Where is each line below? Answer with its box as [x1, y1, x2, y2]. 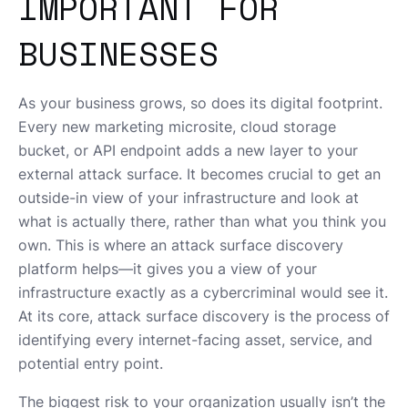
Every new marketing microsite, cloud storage [18, 117, 336, 137]
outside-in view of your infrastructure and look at [18, 189, 359, 208]
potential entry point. [18, 354, 163, 373]
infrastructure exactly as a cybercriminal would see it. [18, 283, 388, 302]
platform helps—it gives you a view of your [18, 260, 317, 279]
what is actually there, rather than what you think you [18, 212, 386, 231]
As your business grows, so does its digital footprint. [18, 94, 382, 113]
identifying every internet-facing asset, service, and [18, 331, 372, 350]
